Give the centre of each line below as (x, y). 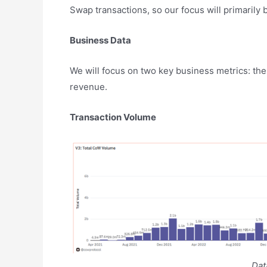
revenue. (89, 86)
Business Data (100, 40)
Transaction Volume (113, 117)
